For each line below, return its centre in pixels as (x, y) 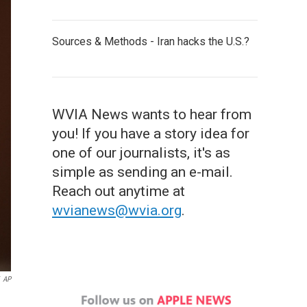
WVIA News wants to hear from (152, 114)
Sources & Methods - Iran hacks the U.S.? (151, 41)
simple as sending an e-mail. (143, 172)
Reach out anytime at (119, 191)
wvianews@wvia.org (117, 210)
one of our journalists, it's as (141, 153)
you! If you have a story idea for (151, 134)
